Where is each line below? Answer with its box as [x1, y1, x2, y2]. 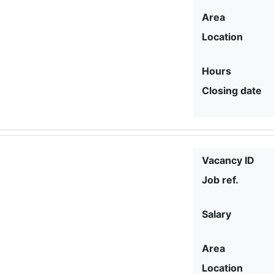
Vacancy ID [202, 154, 255, 166]
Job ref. [202, 173, 239, 186]
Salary [202, 207, 232, 220]
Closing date [202, 84, 262, 97]
